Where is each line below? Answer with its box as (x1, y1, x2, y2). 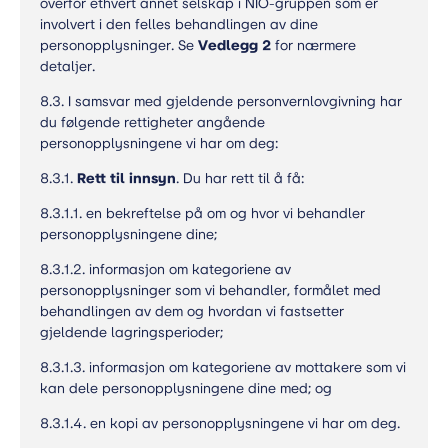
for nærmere (271, 37, 356, 54)
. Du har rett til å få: (176, 170, 304, 187)
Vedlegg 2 (198, 37, 271, 54)
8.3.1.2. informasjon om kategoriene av (40, 261, 291, 278)
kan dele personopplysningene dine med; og (40, 380, 332, 397)
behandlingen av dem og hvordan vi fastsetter (40, 303, 344, 320)
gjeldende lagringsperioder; (40, 324, 223, 341)
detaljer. (40, 58, 95, 75)
